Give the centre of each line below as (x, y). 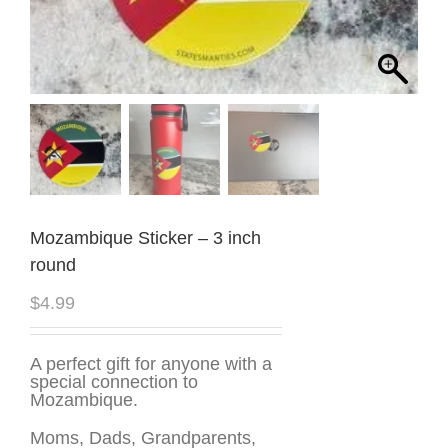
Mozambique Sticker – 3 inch (145, 237)
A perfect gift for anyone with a (151, 363)
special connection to (114, 381)
